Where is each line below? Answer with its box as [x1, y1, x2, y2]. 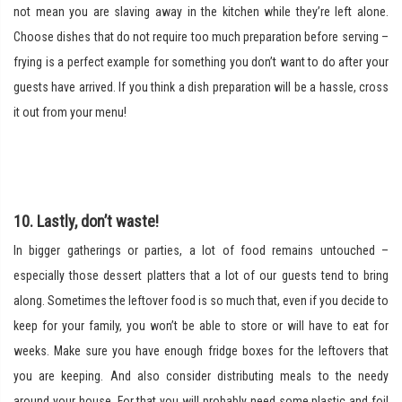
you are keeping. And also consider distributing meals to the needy [13, 368, 389, 383]
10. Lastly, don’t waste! [13, 211, 159, 231]
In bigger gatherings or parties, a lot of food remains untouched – [13, 242, 389, 258]
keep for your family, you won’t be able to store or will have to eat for [13, 318, 389, 333]
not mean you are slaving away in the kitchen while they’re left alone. [13, 4, 389, 19]
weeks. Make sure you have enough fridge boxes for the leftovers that [13, 343, 389, 358]
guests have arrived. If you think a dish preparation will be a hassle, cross [13, 79, 389, 94]
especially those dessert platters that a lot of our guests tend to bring [13, 267, 389, 283]
